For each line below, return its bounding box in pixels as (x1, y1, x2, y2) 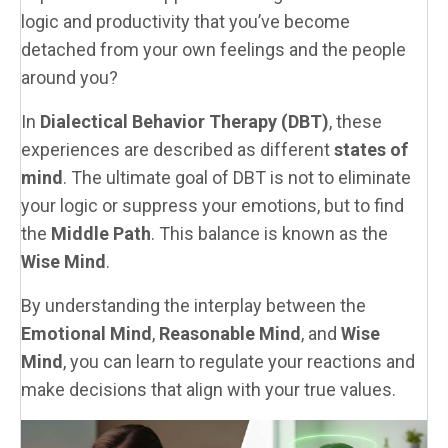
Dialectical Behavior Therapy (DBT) (40, 110, 329, 132)
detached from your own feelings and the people (21, 38, 406, 60)
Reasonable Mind (159, 322, 301, 344)
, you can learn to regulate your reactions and (63, 350, 415, 372)
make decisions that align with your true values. (21, 378, 396, 400)
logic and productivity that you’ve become (21, 10, 350, 32)
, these (329, 110, 382, 132)
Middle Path (51, 222, 151, 244)
